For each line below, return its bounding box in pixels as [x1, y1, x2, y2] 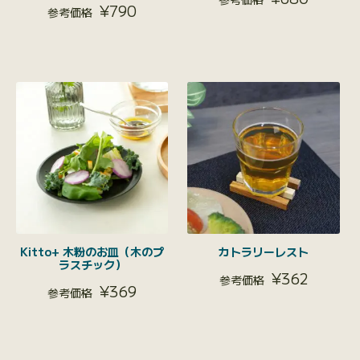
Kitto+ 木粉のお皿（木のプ [20, 243, 165, 260]
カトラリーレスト [219, 243, 309, 260]
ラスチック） [58, 256, 126, 273]
